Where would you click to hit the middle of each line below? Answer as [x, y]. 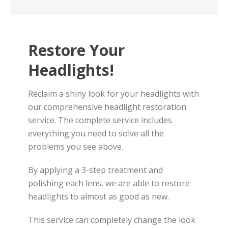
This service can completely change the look [112, 220]
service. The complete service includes [100, 120]
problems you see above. [76, 147]
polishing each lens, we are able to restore [109, 183]
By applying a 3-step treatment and [95, 170]
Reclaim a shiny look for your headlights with [113, 94]
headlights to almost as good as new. [98, 196]
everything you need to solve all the [96, 133]
